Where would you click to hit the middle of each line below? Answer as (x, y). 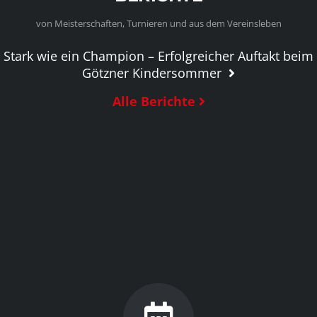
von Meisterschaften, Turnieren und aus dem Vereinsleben (158, 23)
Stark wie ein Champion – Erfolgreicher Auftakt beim (158, 56)
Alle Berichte (154, 101)
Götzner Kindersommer (154, 73)
